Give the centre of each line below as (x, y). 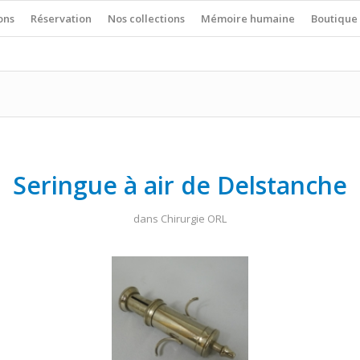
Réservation (61, 18)
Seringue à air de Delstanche (180, 185)
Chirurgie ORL (194, 219)
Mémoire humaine (248, 18)
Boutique (334, 18)
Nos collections (146, 18)
